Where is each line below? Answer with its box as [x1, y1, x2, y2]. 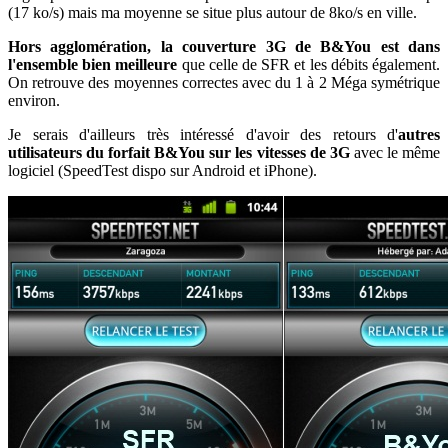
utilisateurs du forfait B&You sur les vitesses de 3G [8, 143, 350, 161]
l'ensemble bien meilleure [8, 55, 178, 73]
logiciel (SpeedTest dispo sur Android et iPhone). [8, 161, 317, 179]
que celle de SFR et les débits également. [177, 55, 441, 73]
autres [398, 125, 440, 143]
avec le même [349, 143, 441, 161]
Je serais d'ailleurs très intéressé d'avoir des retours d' [8, 125, 398, 143]
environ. [8, 91, 60, 109]
